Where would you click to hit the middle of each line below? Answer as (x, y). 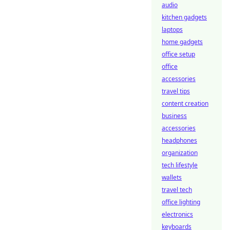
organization (180, 153)
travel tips (176, 91)
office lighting (181, 202)
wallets (172, 177)
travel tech (177, 190)
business (174, 116)
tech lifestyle (180, 165)
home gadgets (182, 42)
